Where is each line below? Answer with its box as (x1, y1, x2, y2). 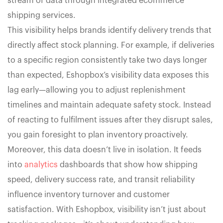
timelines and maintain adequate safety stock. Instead (7, 101, 211, 109)
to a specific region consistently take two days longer (7, 56, 207, 64)
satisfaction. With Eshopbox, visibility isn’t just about (7, 205, 206, 214)
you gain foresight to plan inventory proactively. (7, 130, 188, 139)
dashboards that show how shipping (58, 160, 198, 169)
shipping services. (7, 11, 76, 19)
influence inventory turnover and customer (7, 190, 170, 199)
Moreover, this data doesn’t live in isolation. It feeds (7, 145, 202, 154)
